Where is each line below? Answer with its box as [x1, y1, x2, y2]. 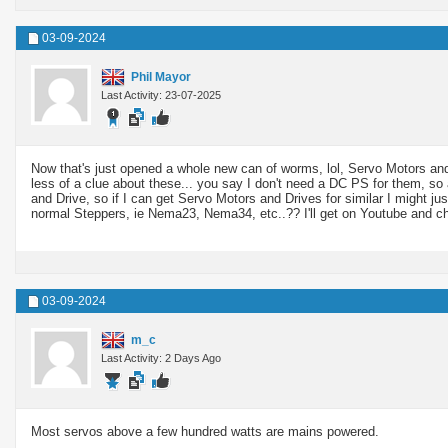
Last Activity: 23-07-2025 [101, 88, 221, 101]
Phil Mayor [131, 69, 191, 84]
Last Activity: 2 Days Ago [101, 351, 221, 364]
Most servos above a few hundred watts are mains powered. [31, 423, 379, 439]
